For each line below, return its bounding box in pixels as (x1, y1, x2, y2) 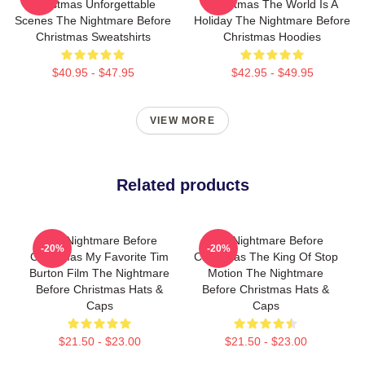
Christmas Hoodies (223, 30, 321, 43)
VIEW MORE (150, 115, 215, 126)
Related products (116, 176, 249, 194)
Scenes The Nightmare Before (15, 14, 171, 27)
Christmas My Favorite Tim (30, 250, 169, 263)
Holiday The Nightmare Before (194, 14, 350, 27)
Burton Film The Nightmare (29, 266, 169, 279)
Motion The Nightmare (208, 266, 323, 279)
